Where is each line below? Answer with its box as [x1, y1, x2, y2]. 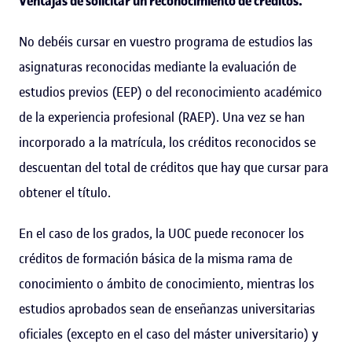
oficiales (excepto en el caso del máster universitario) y [19, 324, 318, 343]
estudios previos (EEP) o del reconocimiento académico [19, 82, 322, 101]
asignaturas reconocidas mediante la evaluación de [19, 57, 296, 75]
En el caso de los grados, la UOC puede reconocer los [19, 224, 304, 242]
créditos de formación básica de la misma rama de [19, 249, 292, 267]
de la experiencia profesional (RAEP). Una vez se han [19, 108, 305, 126]
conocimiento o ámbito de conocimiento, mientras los [19, 274, 314, 292]
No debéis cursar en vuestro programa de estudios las [19, 32, 313, 50]
